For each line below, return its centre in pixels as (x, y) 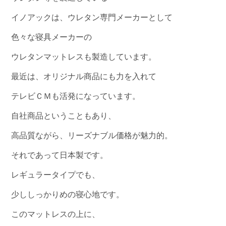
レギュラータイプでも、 (56, 175)
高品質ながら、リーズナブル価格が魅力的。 (92, 136)
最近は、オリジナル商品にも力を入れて (84, 77)
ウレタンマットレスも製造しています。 (84, 57)
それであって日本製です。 (60, 155)
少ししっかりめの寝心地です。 (68, 195)
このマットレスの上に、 (56, 214)
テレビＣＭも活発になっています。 (76, 96)
